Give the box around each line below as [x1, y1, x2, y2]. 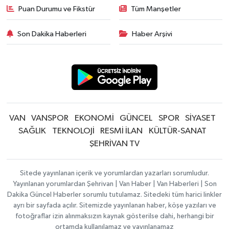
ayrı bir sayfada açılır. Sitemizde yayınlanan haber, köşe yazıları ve [13, 202, 216, 209]
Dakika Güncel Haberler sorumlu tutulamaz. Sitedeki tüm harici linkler [7, 191, 222, 198]
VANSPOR [31, 114, 68, 123]
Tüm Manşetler [131, 5, 181, 13]
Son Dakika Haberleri [17, 30, 87, 38]
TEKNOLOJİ [52, 127, 95, 135]
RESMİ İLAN [100, 127, 143, 135]
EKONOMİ [74, 114, 114, 123]
